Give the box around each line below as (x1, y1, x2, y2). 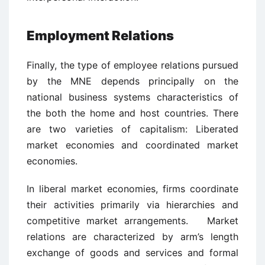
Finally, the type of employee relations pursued (27, 59, 238, 71)
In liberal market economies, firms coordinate (27, 183, 238, 195)
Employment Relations (27, 28, 174, 43)
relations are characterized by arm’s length (27, 231, 238, 243)
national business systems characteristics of (27, 91, 238, 103)
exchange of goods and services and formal (27, 247, 238, 258)
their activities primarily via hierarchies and (27, 199, 238, 211)
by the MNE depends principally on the (27, 75, 238, 87)
